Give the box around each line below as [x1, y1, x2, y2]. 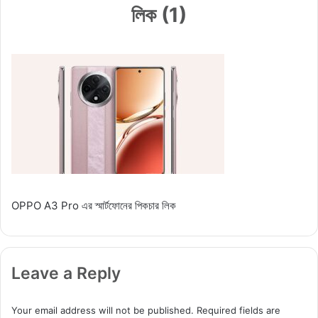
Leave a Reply [11, 263, 121, 283]
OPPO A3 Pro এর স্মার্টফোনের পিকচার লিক [11, 198, 176, 212]
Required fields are [197, 304, 280, 316]
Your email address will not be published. [11, 304, 194, 316]
